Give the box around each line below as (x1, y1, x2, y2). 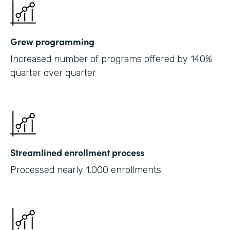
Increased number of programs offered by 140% (10, 53, 212, 65)
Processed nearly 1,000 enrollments (10, 164, 161, 176)
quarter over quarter (10, 67, 96, 79)
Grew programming (10, 35, 94, 48)
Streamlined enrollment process (10, 146, 144, 159)
